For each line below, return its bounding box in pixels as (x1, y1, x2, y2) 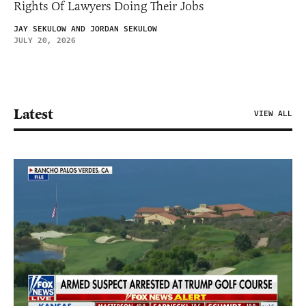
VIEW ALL (254, 108, 292, 120)
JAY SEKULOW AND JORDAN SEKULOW (14, 23, 157, 36)
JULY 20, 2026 (14, 35, 76, 47)
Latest (14, 105, 53, 124)
